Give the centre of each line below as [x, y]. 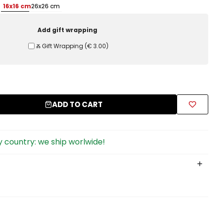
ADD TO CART [78, 105]
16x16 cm [17, 6]
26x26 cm [46, 6]
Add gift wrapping [67, 30]
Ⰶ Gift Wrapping [59, 46]
